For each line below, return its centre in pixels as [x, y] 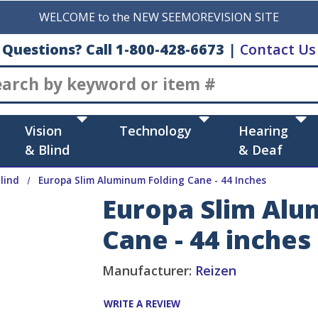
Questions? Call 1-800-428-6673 [113, 49]
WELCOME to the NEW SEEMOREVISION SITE [159, 17]
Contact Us [278, 49]
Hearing [264, 131]
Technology [155, 131]
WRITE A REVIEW [142, 304]
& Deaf [261, 150]
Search [179, 73]
